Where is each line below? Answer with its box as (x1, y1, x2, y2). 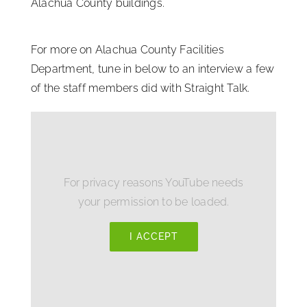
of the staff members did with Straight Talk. (31, 81, 250, 95)
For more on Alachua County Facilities (31, 42, 224, 56)
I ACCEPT (129, 231, 178, 243)
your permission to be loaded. (77, 195, 230, 209)
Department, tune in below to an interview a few (31, 62, 275, 75)
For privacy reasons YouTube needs (63, 176, 244, 190)
